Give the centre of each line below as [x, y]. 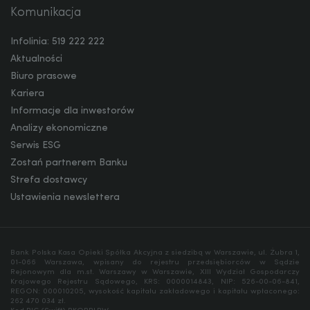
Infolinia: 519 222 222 [57, 42]
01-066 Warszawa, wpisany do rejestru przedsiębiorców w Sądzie [155, 262]
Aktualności [36, 59]
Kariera [27, 93]
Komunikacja [46, 12]
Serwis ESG [36, 145]
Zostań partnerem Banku [69, 163]
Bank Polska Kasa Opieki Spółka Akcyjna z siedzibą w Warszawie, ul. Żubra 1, [155, 253]
